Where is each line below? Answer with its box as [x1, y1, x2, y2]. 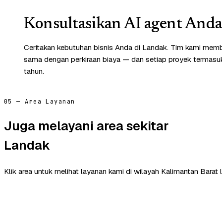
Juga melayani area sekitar [4, 117, 168, 135]
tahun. [24, 66, 44, 76]
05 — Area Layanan [4, 97, 75, 106]
